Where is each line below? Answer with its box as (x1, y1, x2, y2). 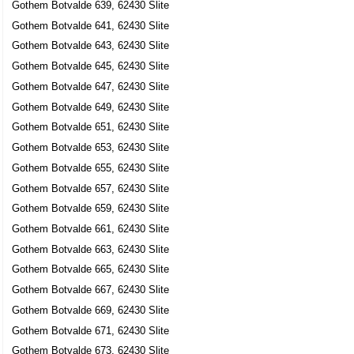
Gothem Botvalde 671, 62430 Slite (12, 324, 170, 337)
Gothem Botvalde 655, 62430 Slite (12, 161, 170, 174)
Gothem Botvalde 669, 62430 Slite (12, 303, 170, 316)
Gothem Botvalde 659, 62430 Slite (12, 202, 170, 215)
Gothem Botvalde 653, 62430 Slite (12, 141, 170, 154)
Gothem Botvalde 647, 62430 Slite (12, 80, 170, 92)
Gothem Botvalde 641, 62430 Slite (12, 19, 170, 32)
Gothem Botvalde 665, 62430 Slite (12, 263, 170, 276)
